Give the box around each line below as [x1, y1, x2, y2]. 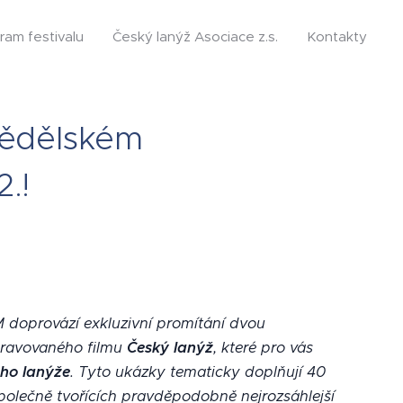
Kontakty [307, 28, 367, 45]
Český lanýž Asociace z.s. [112, 28, 278, 45]
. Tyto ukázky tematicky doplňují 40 [70, 363, 326, 381]
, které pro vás [213, 338, 313, 357]
